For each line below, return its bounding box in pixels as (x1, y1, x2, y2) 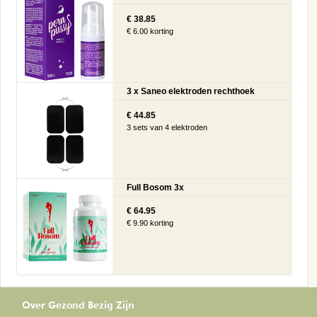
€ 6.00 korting (126, 26, 173, 35)
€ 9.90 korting (126, 219, 173, 228)
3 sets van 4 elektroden (126, 122, 207, 132)
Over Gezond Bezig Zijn (22, 299, 135, 311)
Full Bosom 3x (126, 182, 184, 192)
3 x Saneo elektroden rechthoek (126, 86, 255, 97)
